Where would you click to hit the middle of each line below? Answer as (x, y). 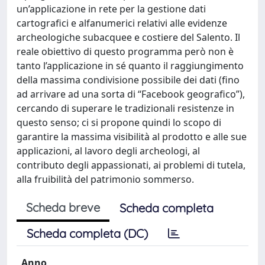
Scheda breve (63, 207)
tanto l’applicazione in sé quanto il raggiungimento (130, 66)
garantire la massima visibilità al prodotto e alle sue (132, 137)
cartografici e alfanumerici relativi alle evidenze (122, 23)
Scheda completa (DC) (87, 233)
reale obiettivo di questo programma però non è (125, 51)
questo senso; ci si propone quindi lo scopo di (119, 122)
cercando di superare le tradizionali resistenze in (125, 108)
